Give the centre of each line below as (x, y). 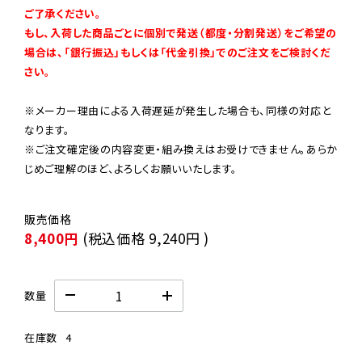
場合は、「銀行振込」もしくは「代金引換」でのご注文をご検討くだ (177, 53)
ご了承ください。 (63, 14)
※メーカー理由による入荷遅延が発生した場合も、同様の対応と (178, 111)
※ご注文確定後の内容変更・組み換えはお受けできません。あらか (181, 149)
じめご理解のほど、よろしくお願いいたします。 (131, 169)
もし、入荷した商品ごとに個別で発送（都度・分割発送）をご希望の (181, 33)
